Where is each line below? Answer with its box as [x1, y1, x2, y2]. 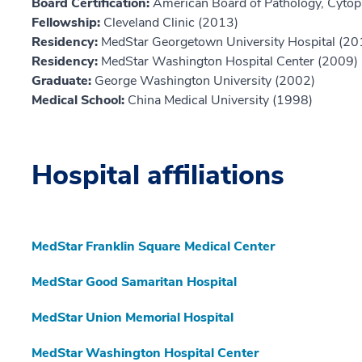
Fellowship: [32, 14, 103, 32]
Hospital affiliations [32, 157, 284, 195]
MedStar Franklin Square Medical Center [32, 238, 275, 256]
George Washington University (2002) [95, 72, 315, 90]
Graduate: [32, 72, 95, 90]
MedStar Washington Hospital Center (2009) [101, 53, 358, 71]
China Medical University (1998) [128, 91, 313, 110]
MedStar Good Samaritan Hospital [32, 273, 237, 292]
